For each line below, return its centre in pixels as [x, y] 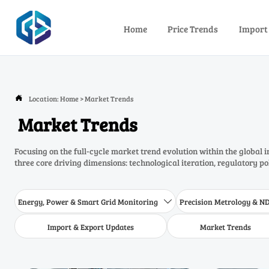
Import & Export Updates [90, 227]
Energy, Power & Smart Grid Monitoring [88, 202]
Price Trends [193, 29]
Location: [44, 98]
